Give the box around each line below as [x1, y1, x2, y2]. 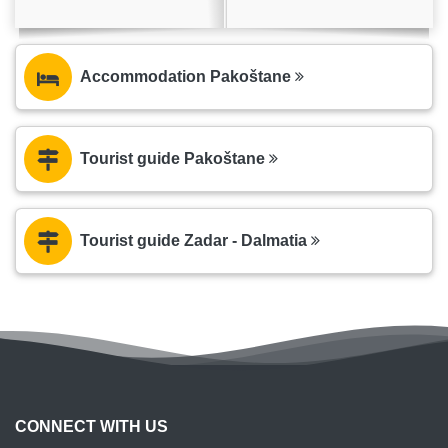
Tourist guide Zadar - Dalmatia [80, 231, 311, 249]
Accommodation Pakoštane [80, 67, 295, 85]
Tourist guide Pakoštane [80, 149, 269, 167]
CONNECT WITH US [15, 417, 168, 435]
